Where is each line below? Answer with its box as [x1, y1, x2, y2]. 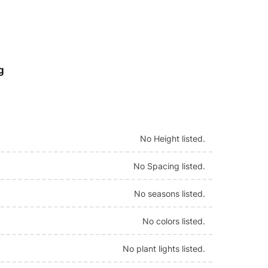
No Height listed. [140, 133, 206, 144]
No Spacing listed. [133, 160, 206, 171]
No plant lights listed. [123, 243, 206, 254]
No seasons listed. [134, 188, 206, 199]
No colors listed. [142, 215, 206, 226]
